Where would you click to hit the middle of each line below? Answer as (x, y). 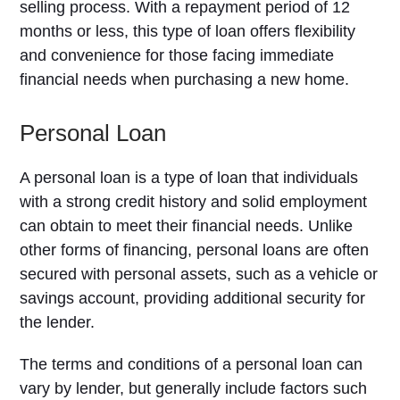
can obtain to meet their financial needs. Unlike (187, 226)
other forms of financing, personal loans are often (195, 250)
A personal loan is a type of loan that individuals (189, 178)
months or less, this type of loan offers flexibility (188, 31)
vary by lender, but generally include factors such (194, 388)
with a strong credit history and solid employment (194, 202)
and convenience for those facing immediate (177, 55)
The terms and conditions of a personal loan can (192, 364)
